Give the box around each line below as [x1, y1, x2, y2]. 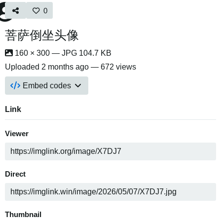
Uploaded [5, 63, 41, 71]
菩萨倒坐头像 [5, 28, 79, 42]
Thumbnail [5, 211, 41, 219]
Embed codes [23, 81, 72, 90]
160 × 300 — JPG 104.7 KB [13, 49, 111, 57]
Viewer [5, 130, 29, 138]
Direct [5, 170, 26, 178]
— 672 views [89, 63, 136, 71]
